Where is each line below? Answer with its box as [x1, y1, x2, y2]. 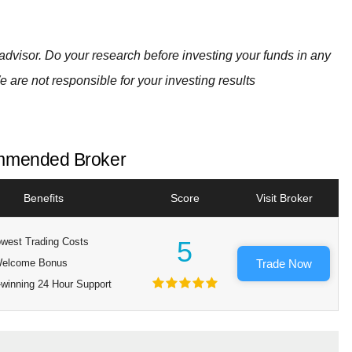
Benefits [23, 191, 64, 204]
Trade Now [255, 257, 312, 271]
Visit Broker [256, 191, 313, 204]
